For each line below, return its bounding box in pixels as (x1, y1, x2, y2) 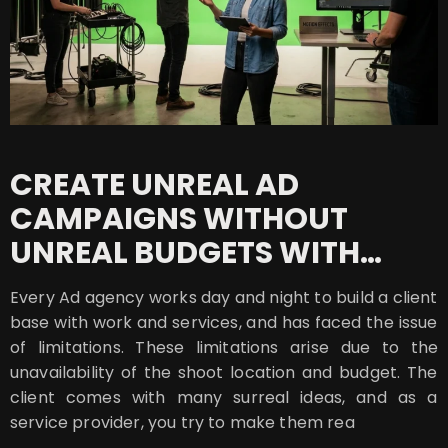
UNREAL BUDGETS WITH (10, 232, 360, 275)
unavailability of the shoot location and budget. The (10, 361, 438, 385)
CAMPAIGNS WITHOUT (10, 198, 348, 241)
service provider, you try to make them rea (10, 411, 355, 435)
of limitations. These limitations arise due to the (10, 336, 438, 360)
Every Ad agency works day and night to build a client (10, 286, 438, 310)
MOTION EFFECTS (10, 266, 265, 309)
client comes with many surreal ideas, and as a (10, 386, 438, 410)
